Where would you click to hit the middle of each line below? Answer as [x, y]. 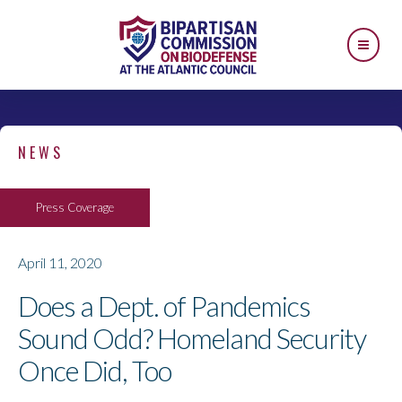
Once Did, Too [95, 371]
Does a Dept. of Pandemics [164, 306]
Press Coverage [75, 207]
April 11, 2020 [60, 262]
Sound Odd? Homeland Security [192, 338]
